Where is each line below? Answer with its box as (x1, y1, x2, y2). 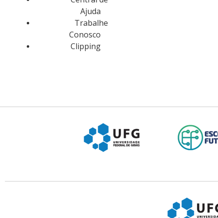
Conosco (69, 29, 101, 40)
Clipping (70, 41, 101, 52)
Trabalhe (74, 18, 108, 28)
